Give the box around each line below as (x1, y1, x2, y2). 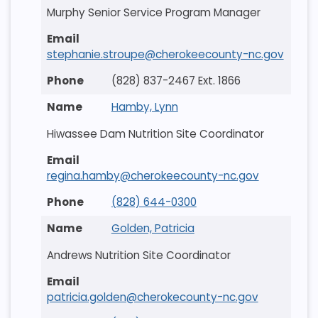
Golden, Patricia (111, 221, 194, 236)
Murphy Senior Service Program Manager (46, 4, 261, 20)
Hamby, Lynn (111, 99, 178, 115)
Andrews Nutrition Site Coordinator (46, 247, 231, 263)
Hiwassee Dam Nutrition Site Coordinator (46, 126, 264, 141)
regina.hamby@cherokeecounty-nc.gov (46, 168, 259, 183)
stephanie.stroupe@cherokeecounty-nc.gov (46, 46, 284, 62)
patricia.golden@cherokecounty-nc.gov (46, 289, 258, 305)
